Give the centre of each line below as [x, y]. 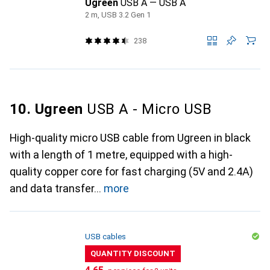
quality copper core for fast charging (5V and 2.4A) [131, 171]
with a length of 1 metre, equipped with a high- [121, 155]
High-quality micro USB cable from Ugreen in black [130, 138]
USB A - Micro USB [147, 109]
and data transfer [52, 188]
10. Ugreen [46, 109]
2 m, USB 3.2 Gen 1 [118, 15]
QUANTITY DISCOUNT [133, 253]
